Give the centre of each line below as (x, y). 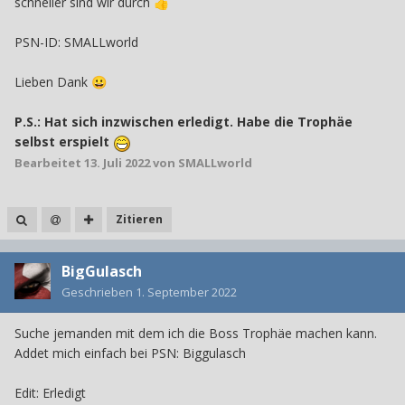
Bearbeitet (49, 162)
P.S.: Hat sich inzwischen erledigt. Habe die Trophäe (184, 122)
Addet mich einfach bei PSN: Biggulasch (130, 353)
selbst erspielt (64, 142)
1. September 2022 (186, 292)
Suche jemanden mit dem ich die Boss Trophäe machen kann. (196, 333)
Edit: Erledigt (50, 392)
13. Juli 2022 (117, 162)
